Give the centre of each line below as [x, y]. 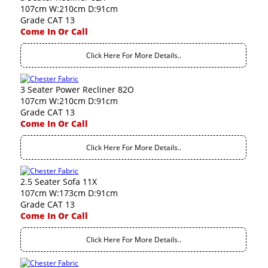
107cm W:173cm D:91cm [69, 193]
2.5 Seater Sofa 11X [59, 182]
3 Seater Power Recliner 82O [77, 89]
